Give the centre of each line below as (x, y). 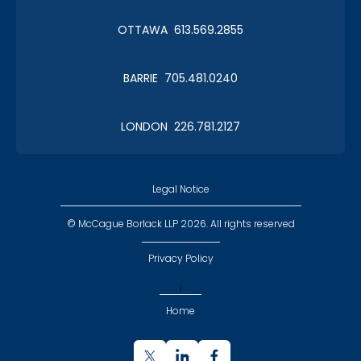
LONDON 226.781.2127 (180, 126)
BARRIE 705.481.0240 (180, 78)
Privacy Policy (180, 258)
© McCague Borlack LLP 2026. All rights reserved (180, 223)
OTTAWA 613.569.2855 (180, 29)
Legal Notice (180, 189)
